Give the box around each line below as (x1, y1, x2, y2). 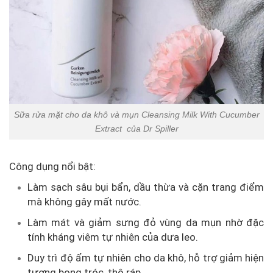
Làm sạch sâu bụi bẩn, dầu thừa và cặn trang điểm (27, 180, 264, 193)
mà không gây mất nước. (27, 195, 141, 208)
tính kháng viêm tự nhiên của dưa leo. (27, 230, 198, 243)
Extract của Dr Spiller (94, 124, 179, 134)
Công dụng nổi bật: (9, 160, 96, 172)
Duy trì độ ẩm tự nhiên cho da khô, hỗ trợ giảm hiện (27, 251, 264, 264)
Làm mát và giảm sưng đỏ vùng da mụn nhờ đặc (27, 216, 264, 229)
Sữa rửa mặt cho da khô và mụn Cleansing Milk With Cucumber (13, 110, 260, 120)
